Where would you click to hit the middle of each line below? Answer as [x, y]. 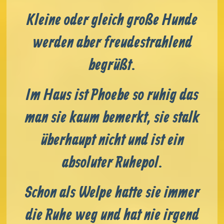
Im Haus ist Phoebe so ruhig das [112, 95]
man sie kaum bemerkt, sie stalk [112, 118]
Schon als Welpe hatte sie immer [112, 193]
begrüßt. [112, 65]
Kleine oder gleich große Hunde [112, 20]
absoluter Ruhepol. [112, 163]
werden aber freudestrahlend [112, 43]
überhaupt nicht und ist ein [112, 140]
